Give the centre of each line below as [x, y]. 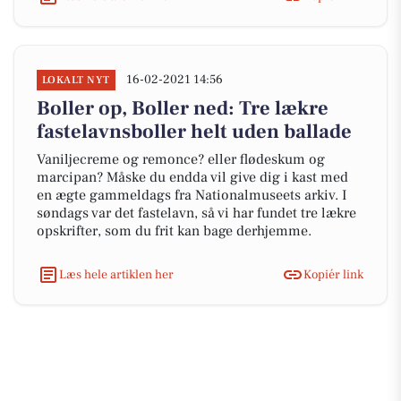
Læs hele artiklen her [116, 274]
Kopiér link [333, 274]
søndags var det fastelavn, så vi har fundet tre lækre [196, 213]
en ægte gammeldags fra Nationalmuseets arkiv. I [192, 195]
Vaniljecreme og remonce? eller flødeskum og [181, 159]
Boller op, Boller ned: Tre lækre [183, 108]
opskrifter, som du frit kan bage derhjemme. [174, 231]
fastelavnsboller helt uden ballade [194, 132]
